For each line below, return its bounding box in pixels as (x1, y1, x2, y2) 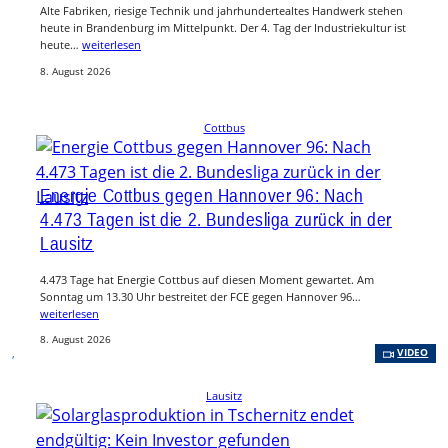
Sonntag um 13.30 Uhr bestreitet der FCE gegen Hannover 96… (40, 288, 361, 304)
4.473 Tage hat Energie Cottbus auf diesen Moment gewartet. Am (40, 271, 374, 287)
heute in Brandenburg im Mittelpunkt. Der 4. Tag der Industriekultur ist (40, 20, 406, 36)
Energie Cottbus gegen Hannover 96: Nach (40, 183, 364, 206)
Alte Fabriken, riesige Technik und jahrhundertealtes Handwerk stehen (40, 3, 403, 19)
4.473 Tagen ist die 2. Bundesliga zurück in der (40, 207, 393, 230)
